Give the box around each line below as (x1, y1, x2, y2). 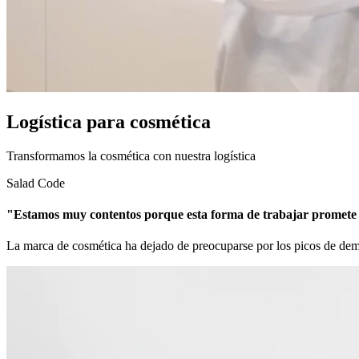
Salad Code (6, 175, 65, 190)
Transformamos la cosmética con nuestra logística (6, 148, 256, 163)
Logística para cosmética (6, 111, 211, 132)
